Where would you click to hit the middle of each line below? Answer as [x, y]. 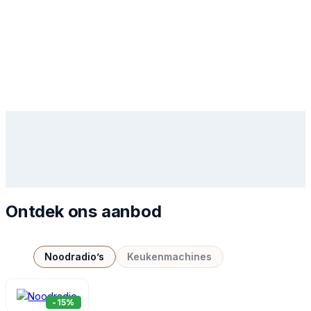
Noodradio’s [75, 257]
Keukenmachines [170, 257]
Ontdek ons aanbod [84, 211]
